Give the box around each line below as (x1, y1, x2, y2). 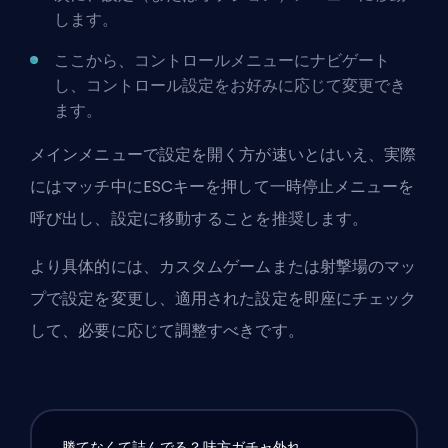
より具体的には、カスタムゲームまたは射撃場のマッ (30, 254, 417, 278)
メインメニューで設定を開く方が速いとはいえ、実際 (30, 142, 417, 166)
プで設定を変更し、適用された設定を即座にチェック (30, 286, 417, 310)
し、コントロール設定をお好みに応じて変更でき (54, 73, 406, 97)
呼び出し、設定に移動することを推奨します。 (30, 206, 369, 230)
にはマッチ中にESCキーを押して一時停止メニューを (30, 174, 415, 198)
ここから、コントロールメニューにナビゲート (54, 48, 390, 72)
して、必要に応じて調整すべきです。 (30, 318, 304, 342)
